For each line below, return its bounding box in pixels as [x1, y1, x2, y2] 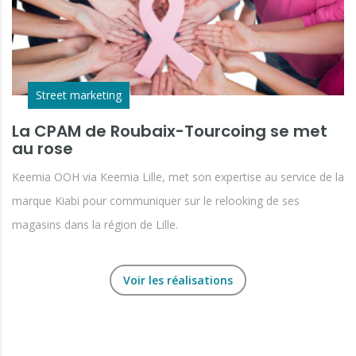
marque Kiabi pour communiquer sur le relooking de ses [12, 193, 300, 209]
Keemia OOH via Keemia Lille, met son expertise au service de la [12, 169, 344, 185]
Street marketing [36, 87, 122, 103]
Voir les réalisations [123, 273, 233, 288]
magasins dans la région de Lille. [12, 217, 178, 233]
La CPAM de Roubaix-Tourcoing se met [12, 120, 327, 143]
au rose [12, 137, 73, 161]
